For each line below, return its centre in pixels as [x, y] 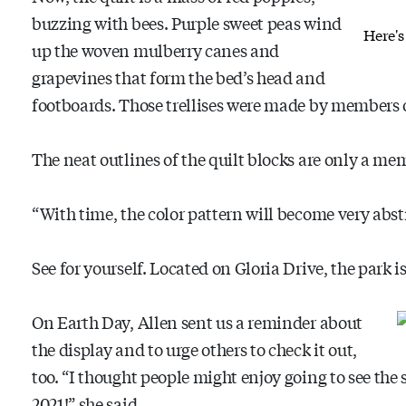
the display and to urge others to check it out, [194, 348]
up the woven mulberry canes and [156, 49]
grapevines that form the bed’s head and [179, 77]
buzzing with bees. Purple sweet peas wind [187, 22]
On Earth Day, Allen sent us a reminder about [197, 321]
